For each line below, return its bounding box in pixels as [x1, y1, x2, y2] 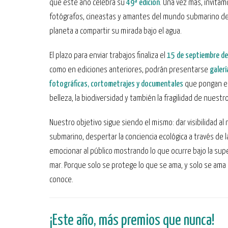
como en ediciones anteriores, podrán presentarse [49, 66, 210, 74]
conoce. [49, 176, 73, 184]
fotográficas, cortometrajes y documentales [49, 80, 183, 89]
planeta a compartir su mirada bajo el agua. [49, 27, 182, 36]
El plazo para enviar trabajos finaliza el [49, 51, 167, 60]
